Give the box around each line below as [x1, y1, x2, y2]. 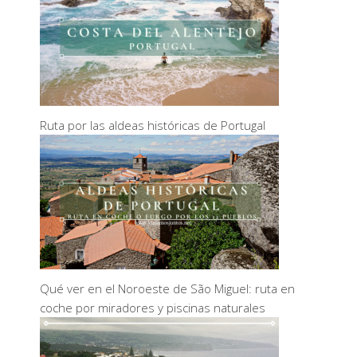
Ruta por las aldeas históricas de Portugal [40, 117, 265, 133]
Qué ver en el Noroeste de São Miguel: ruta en [40, 280, 295, 296]
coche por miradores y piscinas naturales [40, 300, 265, 316]
